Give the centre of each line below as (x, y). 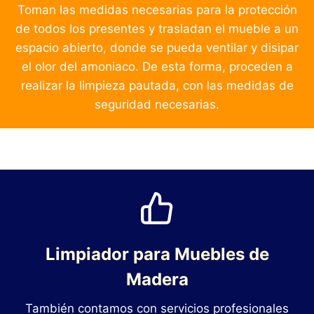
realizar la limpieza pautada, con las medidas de (157, 86)
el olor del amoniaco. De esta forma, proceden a (157, 67)
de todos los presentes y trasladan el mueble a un (157, 29)
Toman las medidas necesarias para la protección (157, 10)
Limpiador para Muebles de (157, 254)
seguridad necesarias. (157, 105)
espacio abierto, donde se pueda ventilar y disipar (157, 48)
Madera (157, 280)
